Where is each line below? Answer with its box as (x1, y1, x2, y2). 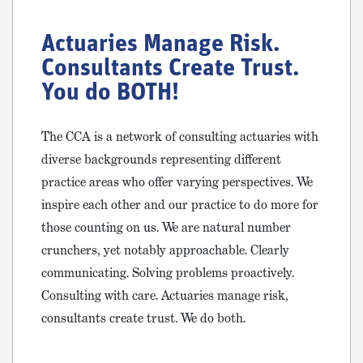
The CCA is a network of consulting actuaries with (41, 127, 318, 145)
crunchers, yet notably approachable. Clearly (41, 241, 289, 258)
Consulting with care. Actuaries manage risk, (41, 286, 288, 304)
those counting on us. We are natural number (41, 218, 291, 236)
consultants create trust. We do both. (41, 309, 246, 327)
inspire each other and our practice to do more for (41, 195, 318, 213)
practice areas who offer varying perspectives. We (41, 173, 313, 190)
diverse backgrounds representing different (41, 150, 281, 168)
